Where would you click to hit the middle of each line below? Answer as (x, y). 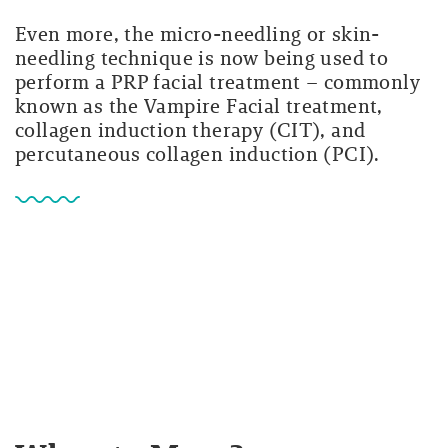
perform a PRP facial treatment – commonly (217, 82)
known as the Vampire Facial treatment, (199, 106)
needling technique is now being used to (202, 58)
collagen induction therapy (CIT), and (190, 130)
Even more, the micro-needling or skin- (197, 34)
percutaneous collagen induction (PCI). (197, 154)
